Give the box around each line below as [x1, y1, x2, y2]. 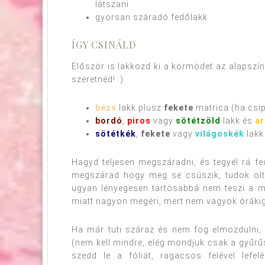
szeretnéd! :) [72, 74, 124, 84]
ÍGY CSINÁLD [72, 38, 136, 51]
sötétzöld [176, 115, 221, 125]
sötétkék [95, 128, 136, 138]
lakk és [221, 115, 255, 125]
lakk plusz [117, 102, 164, 112]
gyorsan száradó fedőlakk [95, 12, 208, 22]
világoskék [195, 128, 244, 138]
